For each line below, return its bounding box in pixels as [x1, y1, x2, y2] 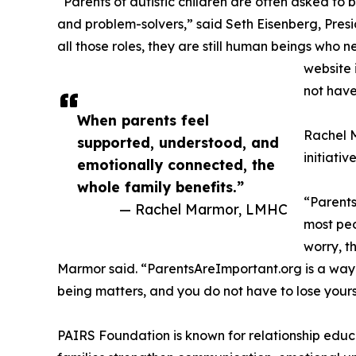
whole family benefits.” [77, 177, 244, 195]
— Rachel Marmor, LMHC [119, 199, 288, 218]
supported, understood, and [77, 133, 279, 151]
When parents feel [77, 110, 209, 129]
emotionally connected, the [77, 155, 275, 173]
